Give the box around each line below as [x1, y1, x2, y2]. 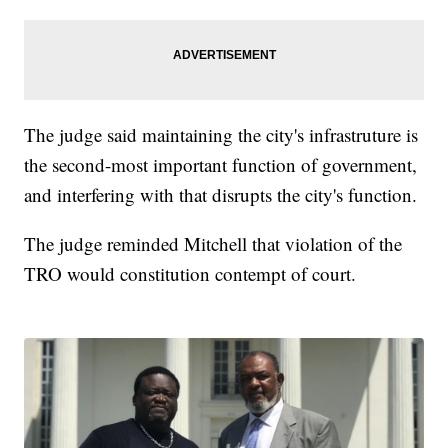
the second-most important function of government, [24, 151, 418, 177]
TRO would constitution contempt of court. [24, 260, 357, 286]
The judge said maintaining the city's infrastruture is [24, 121, 419, 147]
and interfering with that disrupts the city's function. [24, 181, 418, 207]
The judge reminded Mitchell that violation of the [24, 230, 403, 256]
